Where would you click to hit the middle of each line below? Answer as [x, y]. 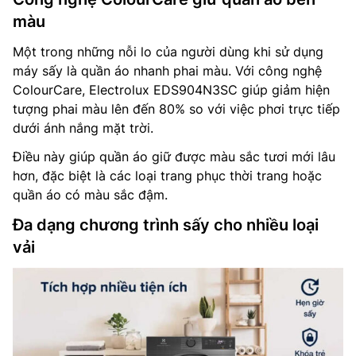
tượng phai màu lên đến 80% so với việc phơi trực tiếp [176, 108]
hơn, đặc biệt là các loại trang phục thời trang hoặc [167, 175]
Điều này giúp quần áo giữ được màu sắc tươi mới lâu [174, 156]
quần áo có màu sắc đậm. [90, 194]
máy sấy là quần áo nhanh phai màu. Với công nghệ [167, 70]
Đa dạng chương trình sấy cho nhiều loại [166, 224]
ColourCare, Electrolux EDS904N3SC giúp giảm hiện [171, 89]
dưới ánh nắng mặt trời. [83, 128]
